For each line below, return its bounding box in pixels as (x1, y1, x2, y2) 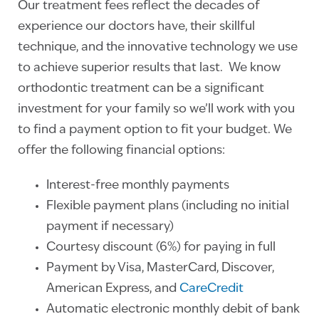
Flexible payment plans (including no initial (46, 199, 289, 212)
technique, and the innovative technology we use (18, 41, 298, 53)
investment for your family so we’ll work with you (18, 103, 295, 115)
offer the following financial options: (18, 144, 225, 157)
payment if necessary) (46, 220, 174, 233)
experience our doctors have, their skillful (18, 20, 255, 33)
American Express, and (46, 282, 179, 295)
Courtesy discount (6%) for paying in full (46, 241, 276, 253)
